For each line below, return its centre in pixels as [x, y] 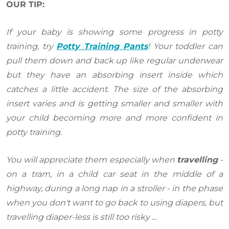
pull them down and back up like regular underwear [114, 60]
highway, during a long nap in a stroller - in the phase [114, 188]
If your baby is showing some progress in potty [114, 32]
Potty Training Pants [102, 46]
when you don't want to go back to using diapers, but [114, 202]
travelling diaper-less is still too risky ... [81, 217]
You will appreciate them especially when [91, 159]
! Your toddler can [185, 46]
